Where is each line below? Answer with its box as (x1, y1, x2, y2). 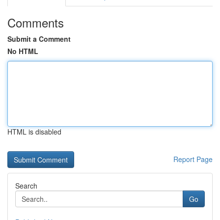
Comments (7, 14, 64, 31)
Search (15, 181, 37, 191)
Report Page (173, 154, 213, 164)
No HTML (7, 46, 38, 56)
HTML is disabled (7, 127, 61, 137)
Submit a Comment (7, 34, 71, 44)
